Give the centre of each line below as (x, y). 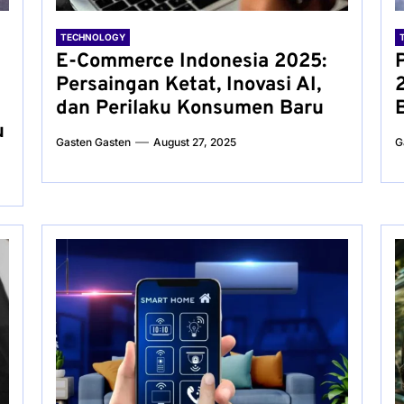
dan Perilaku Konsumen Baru (189, 109)
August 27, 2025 (194, 142)
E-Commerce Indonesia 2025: (191, 62)
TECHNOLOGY (92, 37)
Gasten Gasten (93, 142)
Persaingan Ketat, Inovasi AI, (188, 85)
